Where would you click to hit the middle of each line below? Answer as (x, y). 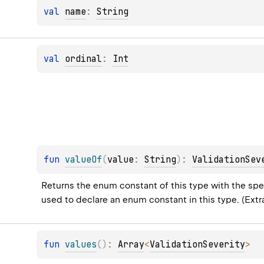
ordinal (84, 59)
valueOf (84, 159)
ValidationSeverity (198, 244)
